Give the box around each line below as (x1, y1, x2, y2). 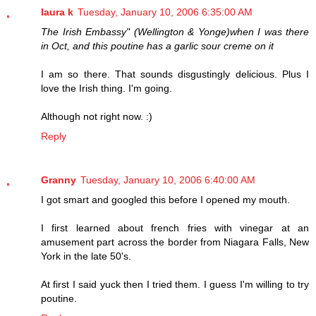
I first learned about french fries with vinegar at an (41, 222, 309, 234)
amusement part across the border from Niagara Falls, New (41, 236, 309, 248)
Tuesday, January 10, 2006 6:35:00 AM (78, 6, 253, 18)
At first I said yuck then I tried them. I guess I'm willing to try (41, 279, 309, 291)
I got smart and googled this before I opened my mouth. (41, 194, 290, 206)
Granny (41, 174, 76, 186)
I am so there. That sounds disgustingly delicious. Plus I (41, 68, 309, 80)
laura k (41, 6, 73, 18)
